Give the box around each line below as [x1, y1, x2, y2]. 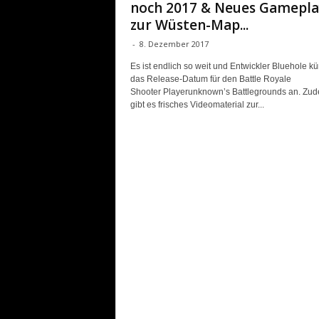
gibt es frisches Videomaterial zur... [130, 100, 264, 110]
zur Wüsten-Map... [130, 16, 249, 34]
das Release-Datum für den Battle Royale [130, 74, 291, 84]
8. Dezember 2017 [139, 38, 209, 49]
